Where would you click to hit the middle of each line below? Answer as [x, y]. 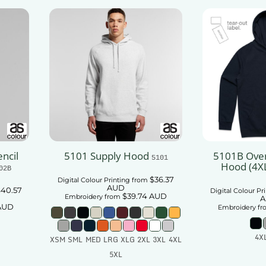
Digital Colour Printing [94, 180]
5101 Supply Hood [106, 156]
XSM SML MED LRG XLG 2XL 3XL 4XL [116, 240]
